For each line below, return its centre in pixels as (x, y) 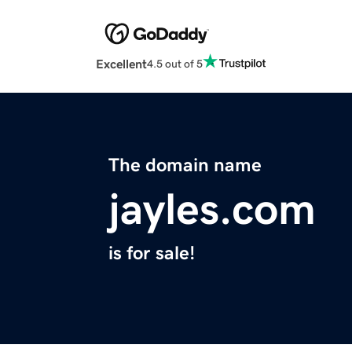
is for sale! (152, 253)
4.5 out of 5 (175, 63)
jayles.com (212, 209)
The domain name (185, 165)
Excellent (121, 64)
